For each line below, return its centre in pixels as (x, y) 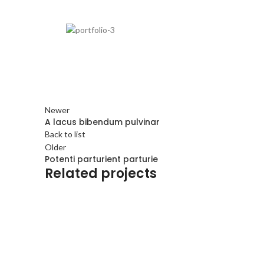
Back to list (65, 134)
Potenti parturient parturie (101, 159)
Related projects (101, 173)
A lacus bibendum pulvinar (102, 122)
